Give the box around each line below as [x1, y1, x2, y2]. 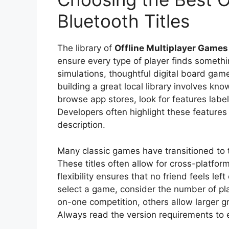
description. [57, 120, 105, 130]
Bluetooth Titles [57, 10, 190, 32]
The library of [57, 43, 114, 54]
